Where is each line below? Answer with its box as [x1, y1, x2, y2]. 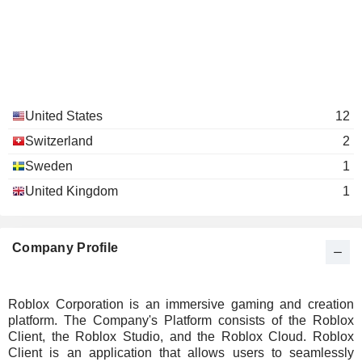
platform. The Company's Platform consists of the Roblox [8, 314, 354, 327]
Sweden [25, 159, 73, 173]
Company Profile [12, 241, 119, 255]
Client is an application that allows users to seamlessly [8, 346, 354, 360]
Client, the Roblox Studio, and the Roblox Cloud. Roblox [8, 330, 354, 343]
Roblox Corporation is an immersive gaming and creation [8, 297, 354, 311]
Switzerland [25, 134, 93, 148]
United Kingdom [25, 184, 118, 198]
